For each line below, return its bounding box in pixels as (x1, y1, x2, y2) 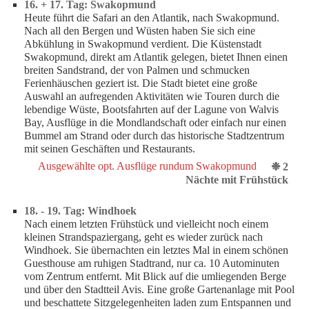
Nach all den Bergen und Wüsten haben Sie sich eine (24, 25, 255, 37)
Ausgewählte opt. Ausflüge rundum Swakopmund (38, 160, 257, 172)
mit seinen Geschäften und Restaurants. (24, 143, 195, 155)
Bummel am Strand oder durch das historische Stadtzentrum (24, 130, 284, 142)
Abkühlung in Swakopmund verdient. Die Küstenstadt (24, 38, 261, 50)
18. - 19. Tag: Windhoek (24, 205, 137, 217)
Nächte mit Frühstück (186, 174, 288, 186)
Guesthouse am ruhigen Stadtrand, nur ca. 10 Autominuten (24, 257, 279, 270)
